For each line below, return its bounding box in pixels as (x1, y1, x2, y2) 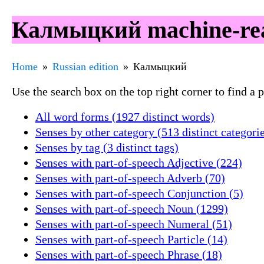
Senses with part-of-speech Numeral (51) (35, 217, 232, 230)
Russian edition (52, 60, 118, 72)
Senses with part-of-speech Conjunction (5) (35, 186, 243, 200)
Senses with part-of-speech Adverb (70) (35, 171, 225, 184)
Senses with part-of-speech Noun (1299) (35, 202, 228, 215)
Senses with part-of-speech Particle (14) (35, 232, 227, 246)
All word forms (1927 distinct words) (35, 110, 214, 123)
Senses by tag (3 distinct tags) (35, 140, 179, 154)
